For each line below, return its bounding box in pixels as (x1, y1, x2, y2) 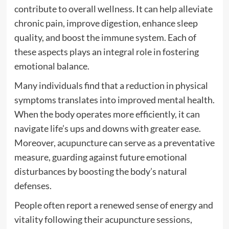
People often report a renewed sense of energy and (14, 199, 213, 211)
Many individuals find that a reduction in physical (14, 80, 208, 91)
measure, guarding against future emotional (14, 151, 187, 163)
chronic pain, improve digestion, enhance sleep (14, 17, 198, 29)
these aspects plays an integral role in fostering (14, 46, 199, 57)
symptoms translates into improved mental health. (14, 94, 215, 105)
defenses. (14, 180, 52, 191)
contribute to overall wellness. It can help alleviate (14, 3, 213, 14)
